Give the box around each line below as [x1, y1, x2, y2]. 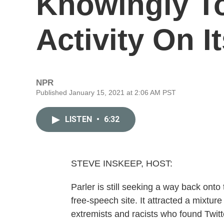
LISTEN [65, 114, 94, 124]
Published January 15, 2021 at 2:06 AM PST [36, 88, 176, 96]
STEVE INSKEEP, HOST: [71, 158, 172, 168]
